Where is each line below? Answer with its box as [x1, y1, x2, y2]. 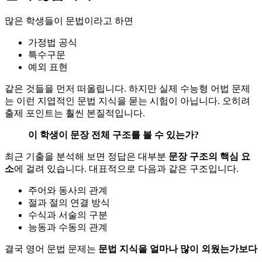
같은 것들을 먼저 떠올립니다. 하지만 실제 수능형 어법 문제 [5, 83, 250, 94]
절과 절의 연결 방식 [28, 197, 110, 208]
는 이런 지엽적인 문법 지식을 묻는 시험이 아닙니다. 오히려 [5, 95, 250, 106]
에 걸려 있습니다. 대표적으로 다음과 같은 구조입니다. [14, 163, 239, 174]
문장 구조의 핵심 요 [168, 151, 250, 161]
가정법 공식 [28, 37, 77, 47]
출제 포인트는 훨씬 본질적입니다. [5, 108, 145, 118]
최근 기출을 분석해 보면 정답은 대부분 [5, 151, 168, 161]
